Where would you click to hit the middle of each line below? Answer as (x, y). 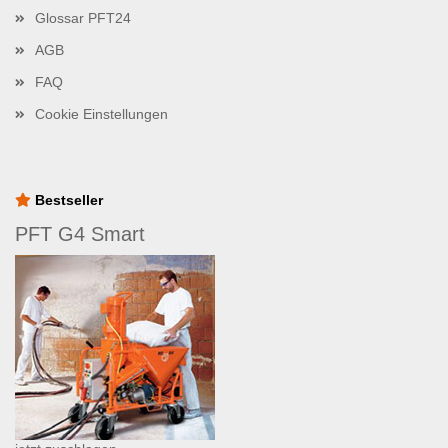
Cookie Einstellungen (101, 114)
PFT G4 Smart (80, 234)
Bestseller (67, 200)
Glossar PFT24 (83, 18)
